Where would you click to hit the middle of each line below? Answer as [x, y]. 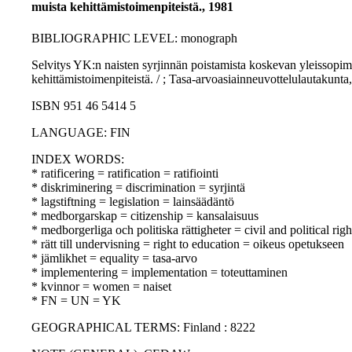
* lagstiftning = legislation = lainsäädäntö [133, 202]
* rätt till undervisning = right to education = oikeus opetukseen [188, 244]
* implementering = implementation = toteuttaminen [159, 273]
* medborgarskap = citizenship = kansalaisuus [145, 216]
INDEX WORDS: [78, 159]
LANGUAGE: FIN [81, 133]
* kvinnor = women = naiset [101, 287]
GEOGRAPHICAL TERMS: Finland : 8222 [143, 328]
